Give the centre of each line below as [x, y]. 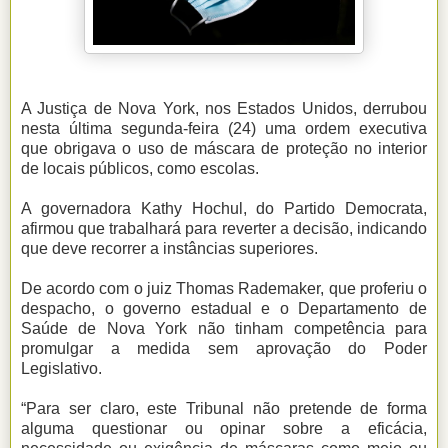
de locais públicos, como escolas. [140, 169]
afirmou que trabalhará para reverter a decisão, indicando [224, 229]
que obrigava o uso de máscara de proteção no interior [224, 149]
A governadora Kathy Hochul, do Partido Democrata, [224, 209]
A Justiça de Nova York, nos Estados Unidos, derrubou [224, 109]
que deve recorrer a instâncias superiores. [169, 249]
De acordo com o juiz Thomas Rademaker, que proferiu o [224, 289]
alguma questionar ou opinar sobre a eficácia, [224, 429]
